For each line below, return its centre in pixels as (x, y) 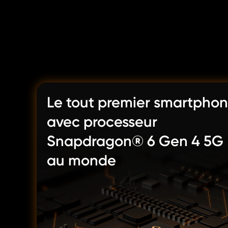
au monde (81, 160)
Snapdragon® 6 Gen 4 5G (135, 141)
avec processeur (102, 122)
